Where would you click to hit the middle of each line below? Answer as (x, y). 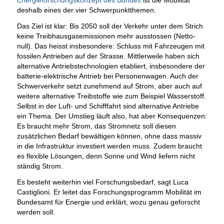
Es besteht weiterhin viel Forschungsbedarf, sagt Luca (102, 182)
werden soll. (36, 212)
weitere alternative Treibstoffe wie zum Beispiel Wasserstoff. (111, 96)
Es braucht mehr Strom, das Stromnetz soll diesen (96, 126)
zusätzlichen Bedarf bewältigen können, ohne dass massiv (109, 136)
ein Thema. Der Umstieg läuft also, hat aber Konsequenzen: (112, 116)
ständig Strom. (40, 166)
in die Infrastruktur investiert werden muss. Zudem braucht (109, 146)
